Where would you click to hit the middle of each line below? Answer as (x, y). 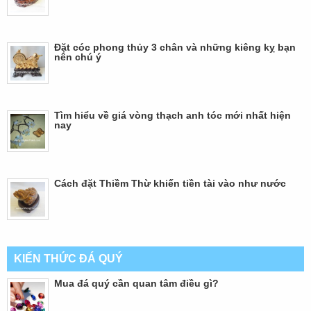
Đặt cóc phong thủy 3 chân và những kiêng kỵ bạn (175, 47)
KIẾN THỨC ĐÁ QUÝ (68, 258)
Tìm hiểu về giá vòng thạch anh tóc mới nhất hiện (173, 115)
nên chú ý (78, 57)
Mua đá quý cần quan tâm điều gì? (136, 283)
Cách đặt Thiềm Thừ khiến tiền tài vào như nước (170, 183)
